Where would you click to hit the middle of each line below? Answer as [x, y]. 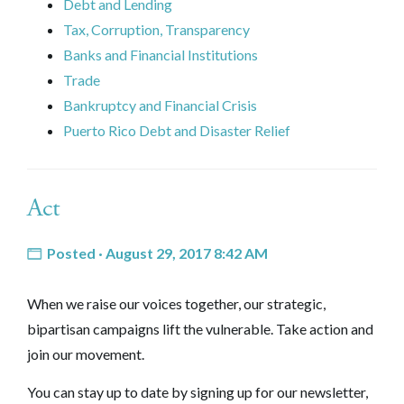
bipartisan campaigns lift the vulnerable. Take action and [200, 328]
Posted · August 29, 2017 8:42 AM [156, 252]
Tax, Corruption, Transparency [156, 29]
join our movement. [86, 353]
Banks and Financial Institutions [161, 54]
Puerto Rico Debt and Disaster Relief [177, 130]
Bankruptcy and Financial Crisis [160, 105]
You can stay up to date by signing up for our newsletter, [197, 391]
